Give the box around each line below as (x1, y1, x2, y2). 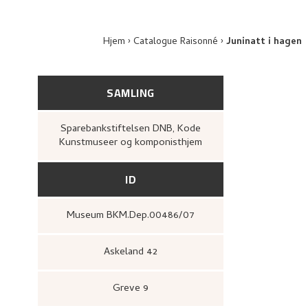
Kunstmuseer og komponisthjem (59, 135, 202, 151)
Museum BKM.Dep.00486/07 (75, 208, 195, 224)
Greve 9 (120, 280, 148, 297)
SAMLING (107, 82, 155, 103)
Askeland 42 (110, 244, 157, 261)
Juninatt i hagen (226, 34, 302, 50)
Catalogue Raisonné (133, 34, 218, 50)
